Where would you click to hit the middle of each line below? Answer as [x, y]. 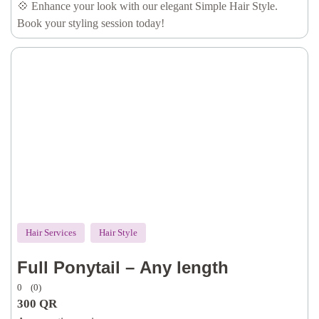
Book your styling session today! [91, 23]
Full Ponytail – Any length [123, 267]
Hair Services [51, 232]
